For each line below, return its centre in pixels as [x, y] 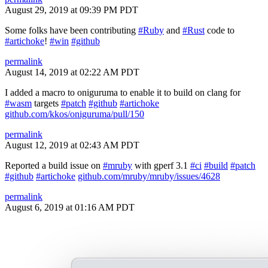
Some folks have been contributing [71, 30]
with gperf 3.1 [161, 165]
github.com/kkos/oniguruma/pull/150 [74, 114]
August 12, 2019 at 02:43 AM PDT [72, 145]
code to [220, 30]
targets [46, 103]
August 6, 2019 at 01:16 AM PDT [70, 207]
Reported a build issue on [54, 165]
